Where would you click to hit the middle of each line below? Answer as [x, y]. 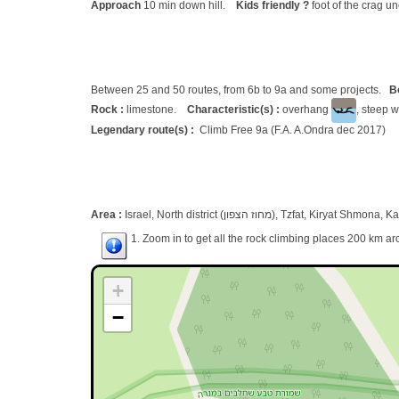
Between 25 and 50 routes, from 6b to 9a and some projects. [240, 90]
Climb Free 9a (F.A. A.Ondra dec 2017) [293, 130]
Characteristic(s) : [233, 110]
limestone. [157, 110]
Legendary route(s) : [145, 130]
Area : [108, 215]
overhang [305, 110]
